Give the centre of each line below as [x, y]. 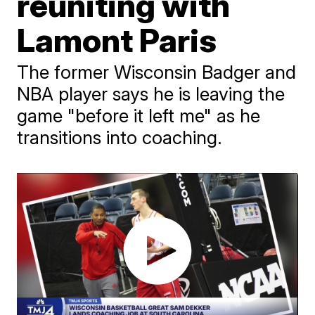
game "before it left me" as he [139, 116]
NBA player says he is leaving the [151, 94]
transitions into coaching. [120, 137]
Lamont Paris [117, 40]
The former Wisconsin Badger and [157, 72]
